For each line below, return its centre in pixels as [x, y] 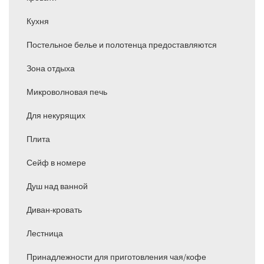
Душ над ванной [57, 187]
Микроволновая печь [67, 92]
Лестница [45, 234]
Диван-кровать [54, 210]
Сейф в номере [56, 163]
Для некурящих [56, 116]
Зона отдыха [51, 69]
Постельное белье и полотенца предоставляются [122, 45]
